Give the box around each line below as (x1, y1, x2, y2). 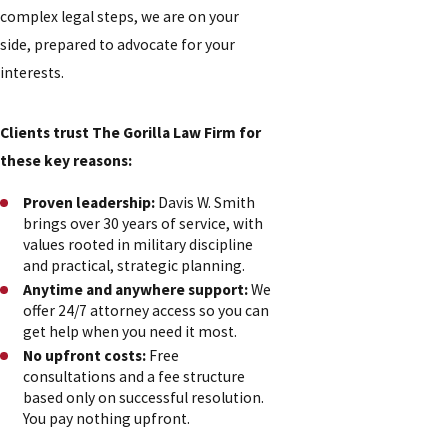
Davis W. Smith (155, 192, 256, 212)
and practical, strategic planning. (23, 255, 246, 275)
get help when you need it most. (23, 321, 238, 341)
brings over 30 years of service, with (23, 213, 264, 233)
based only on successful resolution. (23, 387, 265, 407)
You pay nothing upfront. (23, 408, 191, 428)
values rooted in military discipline (23, 234, 254, 254)
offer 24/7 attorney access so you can (23, 300, 270, 320)
